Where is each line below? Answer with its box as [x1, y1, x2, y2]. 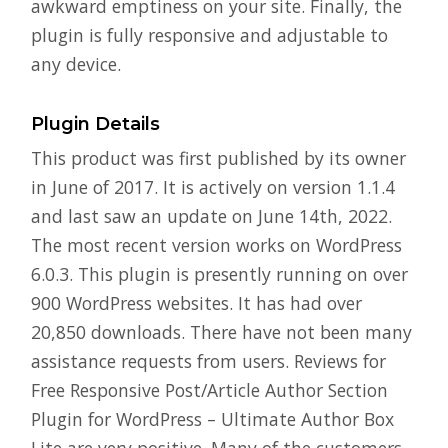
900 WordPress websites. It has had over [31, 290, 362, 315]
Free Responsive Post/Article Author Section [31, 377, 388, 402]
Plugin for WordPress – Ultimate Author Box [31, 406, 394, 431]
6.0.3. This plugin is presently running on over [31, 261, 408, 286]
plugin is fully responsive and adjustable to [31, 22, 388, 47]
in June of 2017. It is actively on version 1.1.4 [31, 174, 395, 199]
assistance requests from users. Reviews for [31, 348, 386, 373]
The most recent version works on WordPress [31, 232, 402, 257]
